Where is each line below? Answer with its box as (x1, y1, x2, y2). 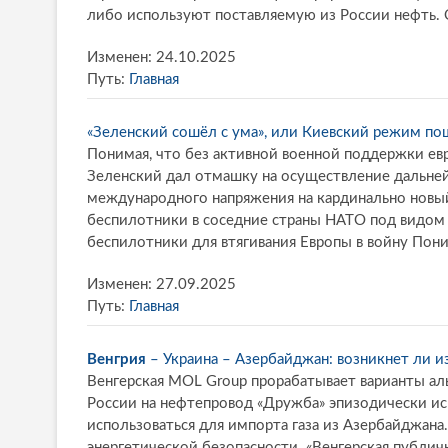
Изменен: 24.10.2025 (87, 49, 236, 65)
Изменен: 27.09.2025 (87, 276, 236, 292)
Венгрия (87, 351, 146, 367)
